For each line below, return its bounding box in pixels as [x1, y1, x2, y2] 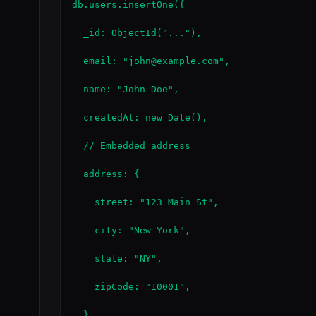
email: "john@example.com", [72, 56, 230, 66]
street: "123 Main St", [72, 197, 219, 207]
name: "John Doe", [72, 84, 179, 95]
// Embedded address [72, 140, 190, 151]
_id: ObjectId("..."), [72, 28, 202, 38]
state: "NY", [72, 253, 162, 264]
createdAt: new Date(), [72, 112, 207, 123]
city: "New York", [72, 225, 190, 236]
